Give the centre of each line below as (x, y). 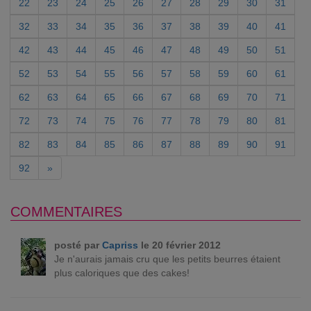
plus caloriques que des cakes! (121, 273)
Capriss (120, 245)
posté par (78, 245)
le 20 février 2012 (179, 245)
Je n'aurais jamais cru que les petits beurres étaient (167, 259)
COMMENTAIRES (66, 212)
